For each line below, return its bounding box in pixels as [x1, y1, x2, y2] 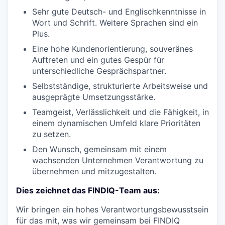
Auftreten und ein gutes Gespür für [32, 55, 164, 65]
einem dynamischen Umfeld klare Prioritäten [32, 118, 200, 128]
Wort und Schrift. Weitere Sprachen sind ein [32, 18, 198, 28]
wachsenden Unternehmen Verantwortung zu [32, 155, 203, 165]
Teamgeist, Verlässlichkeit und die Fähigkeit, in [32, 107, 209, 117]
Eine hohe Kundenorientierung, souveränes [32, 44, 193, 54]
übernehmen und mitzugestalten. [32, 166, 156, 176]
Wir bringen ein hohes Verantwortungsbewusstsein [16, 204, 208, 214]
